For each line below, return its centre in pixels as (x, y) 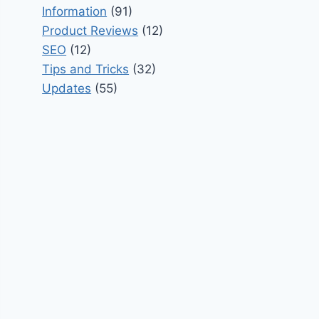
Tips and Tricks (86, 69)
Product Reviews (90, 30)
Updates (67, 88)
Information (75, 11)
